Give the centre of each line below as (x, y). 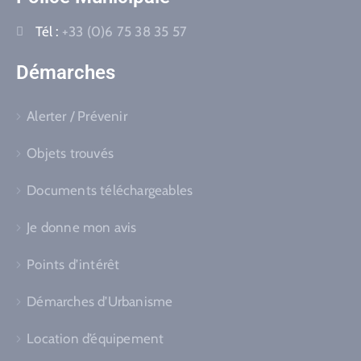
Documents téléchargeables (110, 190)
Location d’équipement (95, 338)
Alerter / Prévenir (77, 116)
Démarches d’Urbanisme (100, 301)
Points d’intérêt (73, 264)
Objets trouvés (71, 153)
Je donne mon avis (82, 227)
